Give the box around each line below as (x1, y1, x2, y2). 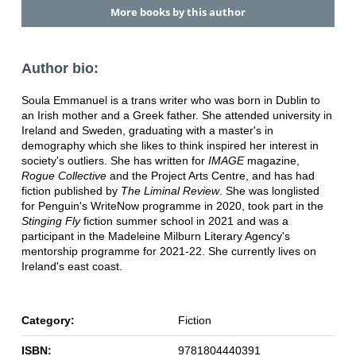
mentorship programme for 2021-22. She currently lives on (21, 245, 316, 258)
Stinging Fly (21, 215, 80, 228)
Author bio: (21, 60, 99, 77)
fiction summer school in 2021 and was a (79, 215, 288, 228)
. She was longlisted (219, 184, 319, 198)
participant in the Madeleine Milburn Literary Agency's (21, 230, 290, 243)
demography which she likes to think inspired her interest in (21, 139, 319, 153)
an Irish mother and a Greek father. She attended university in (21, 109, 332, 122)
